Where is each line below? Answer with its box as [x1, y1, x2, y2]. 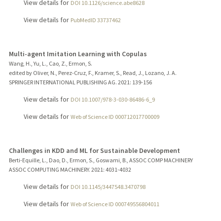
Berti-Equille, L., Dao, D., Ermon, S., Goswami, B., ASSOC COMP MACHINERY [8, 156, 193, 164]
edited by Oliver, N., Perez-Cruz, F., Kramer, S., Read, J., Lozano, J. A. [8, 69, 177, 77]
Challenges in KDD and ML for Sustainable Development [8, 146, 180, 155]
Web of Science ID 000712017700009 [70, 113, 159, 121]
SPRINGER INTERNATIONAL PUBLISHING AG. [8, 78, 117, 86]
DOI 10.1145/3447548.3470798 [70, 183, 146, 191]
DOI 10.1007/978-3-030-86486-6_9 [70, 96, 155, 104]
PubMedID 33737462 [70, 16, 121, 24]
